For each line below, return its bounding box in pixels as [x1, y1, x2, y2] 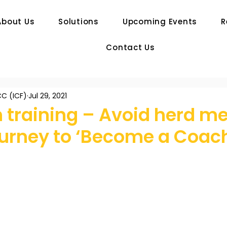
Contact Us [106, 42, 155, 53]
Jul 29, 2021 [28, 90, 67, 101]
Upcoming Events [122, 16, 198, 27]
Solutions [58, 16, 99, 27]
